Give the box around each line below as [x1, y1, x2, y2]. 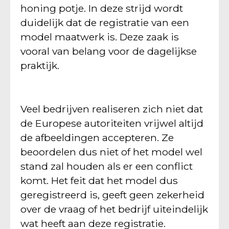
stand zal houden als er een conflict [20, 159, 193, 172]
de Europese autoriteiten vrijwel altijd [20, 117, 203, 129]
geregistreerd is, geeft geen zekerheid [20, 188, 204, 201]
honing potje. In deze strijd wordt [20, 2, 183, 14]
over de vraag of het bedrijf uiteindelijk [20, 202, 208, 215]
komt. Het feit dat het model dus [20, 174, 178, 187]
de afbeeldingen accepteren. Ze [20, 131, 174, 144]
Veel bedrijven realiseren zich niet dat [20, 102, 203, 115]
